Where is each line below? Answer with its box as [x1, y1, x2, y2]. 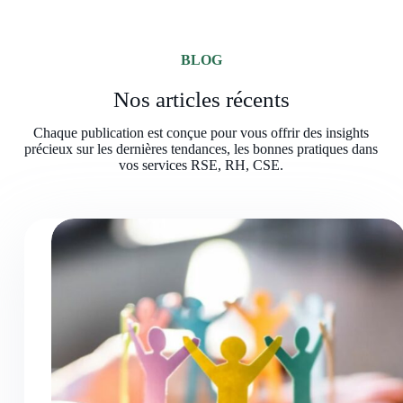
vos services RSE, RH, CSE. [119, 157, 284, 173]
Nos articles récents [112, 86, 290, 112]
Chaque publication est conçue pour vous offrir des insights [33, 124, 370, 140]
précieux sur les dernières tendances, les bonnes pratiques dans [24, 140, 379, 157]
